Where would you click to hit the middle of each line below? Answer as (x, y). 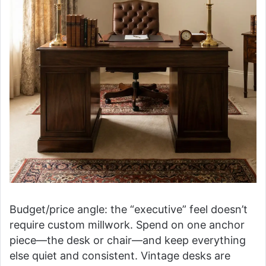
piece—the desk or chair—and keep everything (128, 240)
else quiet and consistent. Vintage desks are (120, 255)
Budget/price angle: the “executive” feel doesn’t (129, 209)
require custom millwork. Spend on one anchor (127, 224)
